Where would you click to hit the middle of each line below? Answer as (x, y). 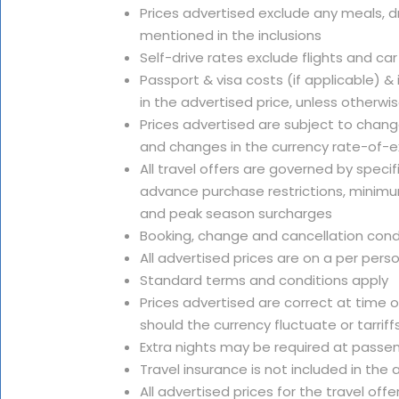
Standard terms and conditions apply (264, 280)
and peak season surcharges (236, 213)
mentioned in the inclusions (231, 35)
